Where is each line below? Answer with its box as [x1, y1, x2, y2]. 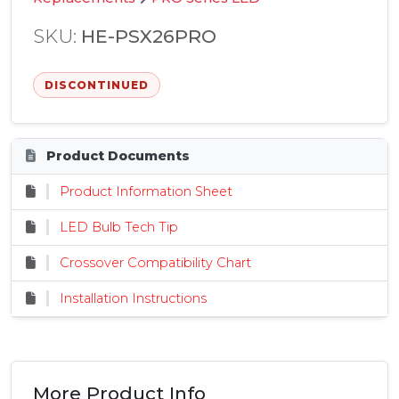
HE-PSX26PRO [81, 25, 216, 48]
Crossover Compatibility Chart [60, 255, 251, 272]
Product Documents [43, 148, 190, 165]
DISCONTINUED [45, 78, 149, 93]
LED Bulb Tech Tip [60, 219, 178, 236]
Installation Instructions [60, 290, 207, 307]
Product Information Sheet [60, 183, 232, 200]
